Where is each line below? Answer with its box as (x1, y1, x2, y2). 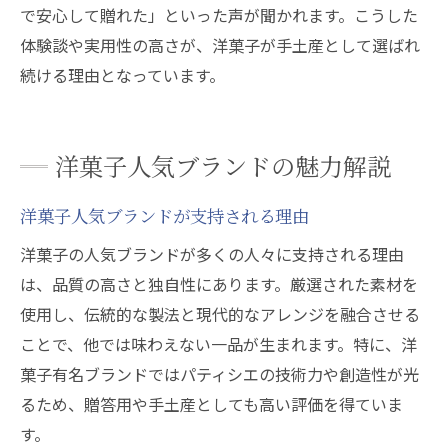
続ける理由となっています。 (20, 63, 225, 87)
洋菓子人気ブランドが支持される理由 (20, 204, 309, 227)
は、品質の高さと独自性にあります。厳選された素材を (20, 272, 418, 296)
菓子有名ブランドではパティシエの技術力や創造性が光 (20, 362, 419, 386)
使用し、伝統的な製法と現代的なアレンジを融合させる (20, 302, 420, 326)
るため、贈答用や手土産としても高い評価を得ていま (20, 392, 403, 416)
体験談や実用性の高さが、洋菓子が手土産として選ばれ (20, 33, 420, 57)
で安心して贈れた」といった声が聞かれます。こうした (20, 3, 418, 27)
